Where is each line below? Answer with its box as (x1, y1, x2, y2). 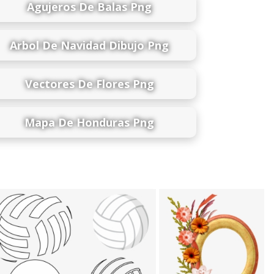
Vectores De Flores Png (24, 76, 154, 91)
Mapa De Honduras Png (24, 114, 154, 130)
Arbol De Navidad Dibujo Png (10, 37, 169, 53)
